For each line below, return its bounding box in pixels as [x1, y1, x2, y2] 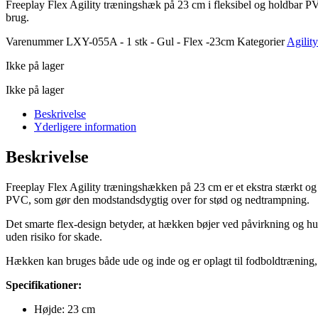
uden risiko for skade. [6, 230, 102, 243]
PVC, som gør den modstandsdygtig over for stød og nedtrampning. [6, 193, 309, 206]
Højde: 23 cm [34, 302, 95, 315]
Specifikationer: [6, 278, 82, 291]
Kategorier [237, 35, 285, 48]
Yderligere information [34, 120, 136, 133]
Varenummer [6, 35, 66, 48]
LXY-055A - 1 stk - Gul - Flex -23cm [66, 35, 237, 48]
